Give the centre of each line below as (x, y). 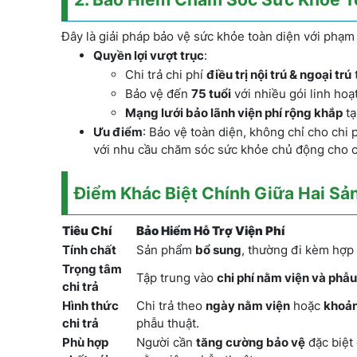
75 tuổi (211, 94)
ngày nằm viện (248, 306)
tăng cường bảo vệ (251, 342)
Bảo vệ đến (158, 94)
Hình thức (90, 306)
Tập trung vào (177, 278)
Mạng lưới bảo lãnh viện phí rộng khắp (234, 113)
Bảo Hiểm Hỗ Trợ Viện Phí (210, 231)
